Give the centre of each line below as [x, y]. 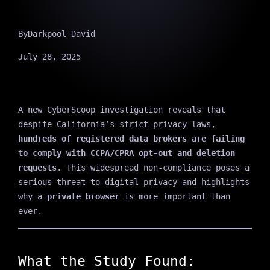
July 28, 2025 [49, 56]
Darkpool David [61, 33]
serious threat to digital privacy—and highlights [133, 182]
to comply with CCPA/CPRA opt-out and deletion [126, 153]
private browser [83, 196]
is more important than [174, 196]
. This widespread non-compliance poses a [153, 167]
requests [37, 167]
